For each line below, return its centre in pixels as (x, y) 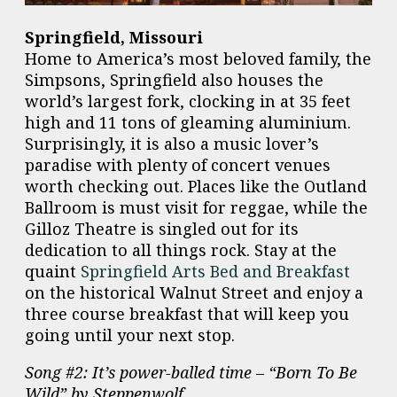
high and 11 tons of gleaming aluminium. (188, 123)
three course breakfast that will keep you (187, 314)
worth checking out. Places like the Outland (196, 187)
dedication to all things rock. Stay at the (181, 250)
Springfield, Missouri (114, 38)
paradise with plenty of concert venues (178, 165)
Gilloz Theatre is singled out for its (162, 229)
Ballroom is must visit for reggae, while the (196, 208)
